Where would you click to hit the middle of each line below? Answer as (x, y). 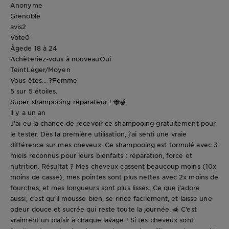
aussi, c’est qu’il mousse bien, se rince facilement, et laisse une (111, 198)
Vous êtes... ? (31, 80)
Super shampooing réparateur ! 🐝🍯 (68, 101)
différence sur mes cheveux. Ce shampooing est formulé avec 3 (114, 144)
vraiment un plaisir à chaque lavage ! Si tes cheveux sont (102, 220)
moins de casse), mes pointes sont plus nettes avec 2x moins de (114, 177)
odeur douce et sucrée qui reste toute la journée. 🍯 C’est (104, 209)
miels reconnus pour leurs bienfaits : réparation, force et (101, 155)
